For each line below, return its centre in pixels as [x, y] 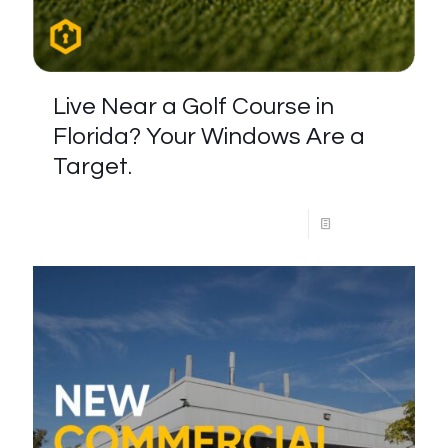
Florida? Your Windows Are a [209, 136]
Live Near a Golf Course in [193, 106]
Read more [367, 224]
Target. [92, 166]
